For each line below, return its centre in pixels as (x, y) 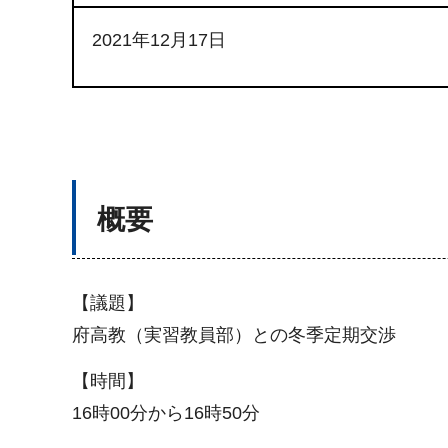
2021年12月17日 (159, 40)
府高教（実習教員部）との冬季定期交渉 (234, 335)
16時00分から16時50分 (166, 413)
